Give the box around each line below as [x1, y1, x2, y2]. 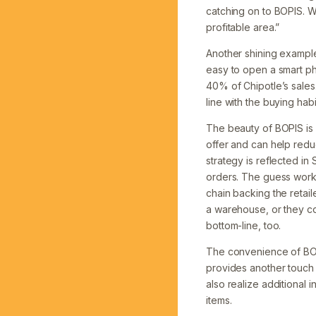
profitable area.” [206, 21, 280, 33]
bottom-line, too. [206, 219, 281, 231]
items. [206, 294, 232, 306]
